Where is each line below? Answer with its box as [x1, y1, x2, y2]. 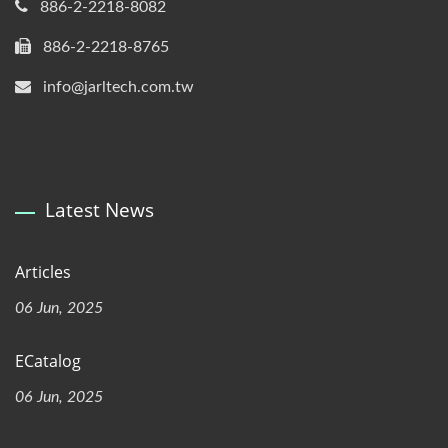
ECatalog [15, 350, 81, 372]
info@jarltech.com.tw [43, 79, 194, 95]
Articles [15, 261, 71, 283]
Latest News [45, 197, 154, 223]
